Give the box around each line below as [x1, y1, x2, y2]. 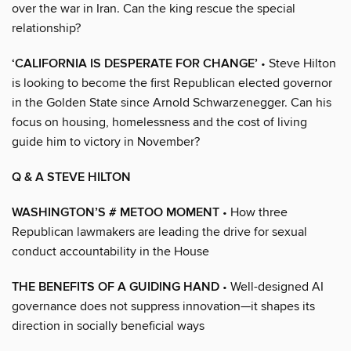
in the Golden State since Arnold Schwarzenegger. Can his [12, 94, 331, 110]
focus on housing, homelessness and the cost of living [12, 114, 307, 130]
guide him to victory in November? [12, 133, 200, 150]
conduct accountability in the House [12, 243, 209, 259]
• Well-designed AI [219, 278, 324, 295]
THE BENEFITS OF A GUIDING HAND [12, 278, 219, 295]
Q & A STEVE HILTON [12, 168, 131, 186]
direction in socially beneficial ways [12, 317, 204, 334]
